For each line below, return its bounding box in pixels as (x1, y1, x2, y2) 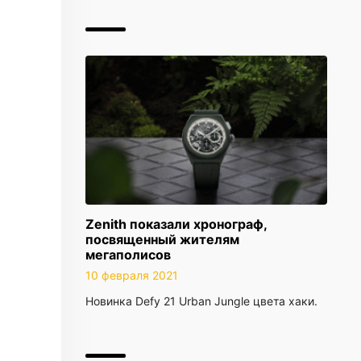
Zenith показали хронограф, (85, 216, 267, 232)
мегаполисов (85, 247, 171, 263)
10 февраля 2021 (85, 268, 178, 282)
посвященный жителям (85, 231, 239, 247)
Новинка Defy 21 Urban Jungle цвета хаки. (85, 294, 317, 308)
